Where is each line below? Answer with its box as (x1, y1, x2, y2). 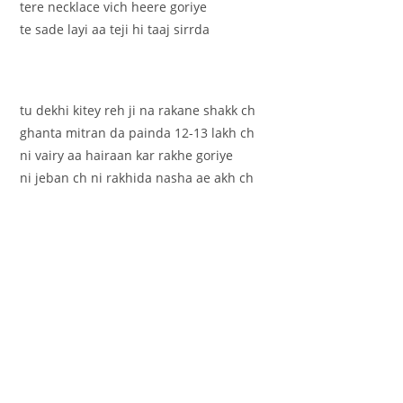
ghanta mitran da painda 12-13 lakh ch (20, 123, 255, 141)
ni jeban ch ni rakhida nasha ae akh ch (20, 168, 255, 186)
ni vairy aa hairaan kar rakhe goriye (20, 146, 234, 164)
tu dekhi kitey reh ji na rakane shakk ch (20, 101, 256, 119)
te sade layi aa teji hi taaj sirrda (20, 20, 210, 38)
